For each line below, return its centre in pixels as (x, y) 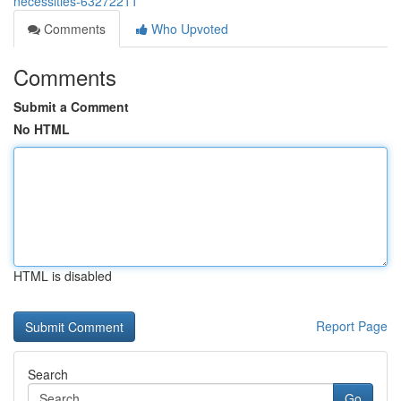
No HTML (42, 129)
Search (48, 374)
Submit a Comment (71, 107)
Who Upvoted (188, 29)
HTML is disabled (63, 276)
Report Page (352, 326)
